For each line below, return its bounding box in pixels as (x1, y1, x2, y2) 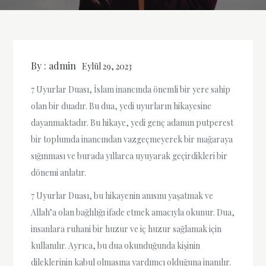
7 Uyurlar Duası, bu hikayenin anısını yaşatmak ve (31, 190, 214, 202)
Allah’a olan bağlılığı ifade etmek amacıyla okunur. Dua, (31, 207, 235, 218)
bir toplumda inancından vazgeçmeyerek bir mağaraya (31, 134, 233, 145)
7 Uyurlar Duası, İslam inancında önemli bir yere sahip (31, 84, 231, 96)
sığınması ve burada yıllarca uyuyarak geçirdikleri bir (31, 150, 228, 162)
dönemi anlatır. (31, 167, 87, 179)
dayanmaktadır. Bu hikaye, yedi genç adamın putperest (31, 117, 234, 129)
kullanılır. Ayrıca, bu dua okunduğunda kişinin (31, 240, 201, 252)
